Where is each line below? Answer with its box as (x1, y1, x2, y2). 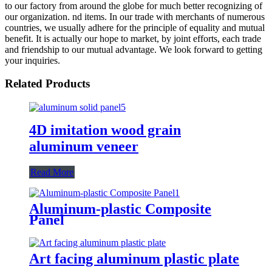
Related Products (5, 77, 90, 90)
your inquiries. (5, 55, 60, 66)
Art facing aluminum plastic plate (29, 250, 239, 267)
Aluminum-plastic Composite (29, 200, 211, 217)
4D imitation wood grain (29, 121, 181, 138)
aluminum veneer (29, 138, 138, 154)
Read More (30, 166, 73, 177)
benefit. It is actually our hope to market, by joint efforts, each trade (5, 33, 261, 44)
